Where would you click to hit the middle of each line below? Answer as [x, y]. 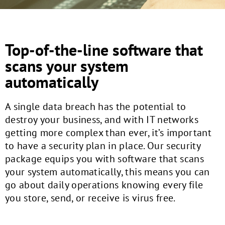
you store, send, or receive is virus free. [90, 198]
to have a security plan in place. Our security [103, 146]
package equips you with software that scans [105, 159]
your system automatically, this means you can [107, 172]
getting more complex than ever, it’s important [108, 133]
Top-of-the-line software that [104, 50]
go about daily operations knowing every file [104, 185]
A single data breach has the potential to [96, 106]
